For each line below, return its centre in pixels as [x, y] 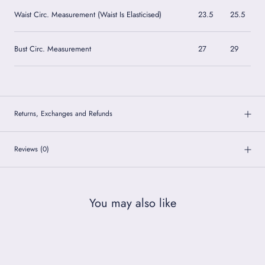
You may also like [132, 203]
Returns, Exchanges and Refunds [63, 114]
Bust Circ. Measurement [53, 49]
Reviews [27, 149]
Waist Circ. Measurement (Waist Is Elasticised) [88, 15]
